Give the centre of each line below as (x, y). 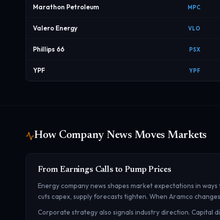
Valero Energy (55, 28)
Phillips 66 (49, 49)
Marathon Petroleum (66, 7)
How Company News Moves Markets (121, 136)
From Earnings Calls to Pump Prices (105, 170)
